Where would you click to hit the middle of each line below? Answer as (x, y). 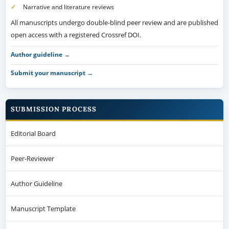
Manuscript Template (43, 208)
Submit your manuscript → (52, 72)
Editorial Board (33, 133)
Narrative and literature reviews (68, 7)
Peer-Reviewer (32, 158)
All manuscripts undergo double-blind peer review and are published (114, 23)
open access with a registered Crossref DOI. (76, 35)
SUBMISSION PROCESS (53, 109)
